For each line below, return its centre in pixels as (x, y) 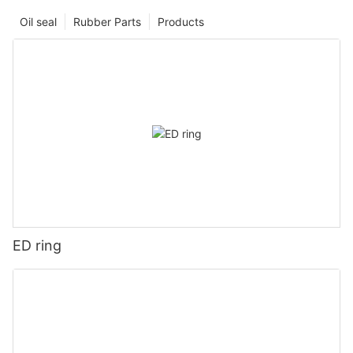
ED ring (37, 245)
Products (181, 22)
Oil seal (38, 22)
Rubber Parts (107, 22)
